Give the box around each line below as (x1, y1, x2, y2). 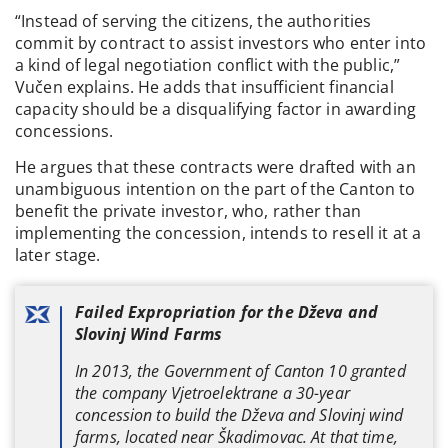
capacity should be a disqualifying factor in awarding (15, 97, 416, 120)
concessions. (15, 119, 114, 142)
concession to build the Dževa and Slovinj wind (75, 403, 403, 426)
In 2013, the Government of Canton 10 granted (75, 359, 406, 382)
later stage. (15, 244, 101, 267)
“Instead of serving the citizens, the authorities (15, 9, 372, 32)
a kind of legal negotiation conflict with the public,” (15, 53, 401, 76)
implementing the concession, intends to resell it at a (15, 222, 422, 245)
